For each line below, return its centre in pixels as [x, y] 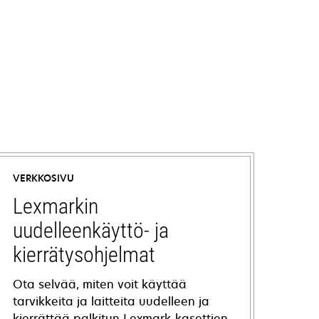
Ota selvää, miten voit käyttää [100, 284]
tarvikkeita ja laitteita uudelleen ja [111, 301]
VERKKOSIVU [44, 178]
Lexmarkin [56, 206]
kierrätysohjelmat [84, 255]
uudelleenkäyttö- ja [91, 230]
